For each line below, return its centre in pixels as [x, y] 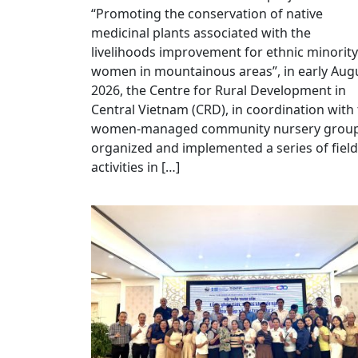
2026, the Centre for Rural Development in [219, 90]
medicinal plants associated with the [201, 32]
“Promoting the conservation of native [207, 13]
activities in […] [135, 167]
